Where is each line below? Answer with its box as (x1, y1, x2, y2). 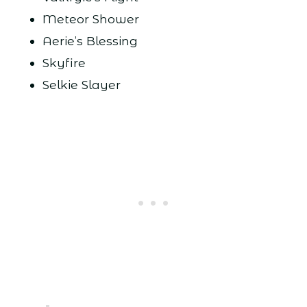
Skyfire (42, 56, 86, 71)
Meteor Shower (42, 12, 139, 27)
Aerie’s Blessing (42, 34, 138, 49)
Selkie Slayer (42, 77, 121, 93)
